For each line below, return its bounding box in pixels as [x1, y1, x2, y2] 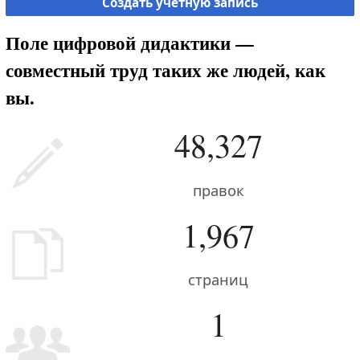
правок [192, 180, 244, 200]
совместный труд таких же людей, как [5, 57, 325, 84]
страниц [188, 270, 248, 290]
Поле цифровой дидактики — [5, 30, 254, 57]
